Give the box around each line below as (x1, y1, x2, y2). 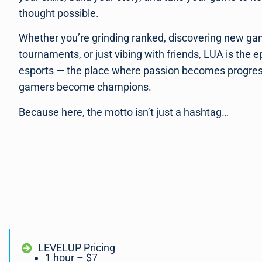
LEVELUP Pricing (37, 242, 115, 254)
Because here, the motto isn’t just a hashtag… (19, 105, 229, 118)
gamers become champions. (19, 81, 151, 94)
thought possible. (19, 7, 99, 20)
